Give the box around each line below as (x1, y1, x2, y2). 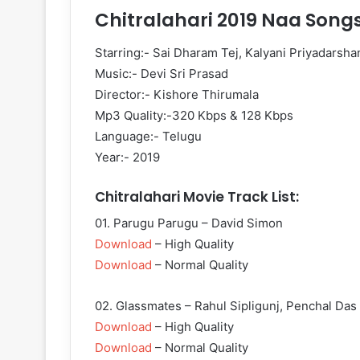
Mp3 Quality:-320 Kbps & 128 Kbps (95, 107, 293, 123)
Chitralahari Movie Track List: (95, 186, 299, 207)
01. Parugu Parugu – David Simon (95, 215, 283, 231)
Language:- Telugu (95, 128, 202, 144)
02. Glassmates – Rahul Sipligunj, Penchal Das (95, 298, 357, 314)
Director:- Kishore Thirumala (95, 86, 259, 102)
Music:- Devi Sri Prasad (95, 65, 228, 81)
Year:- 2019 (95, 149, 160, 165)
